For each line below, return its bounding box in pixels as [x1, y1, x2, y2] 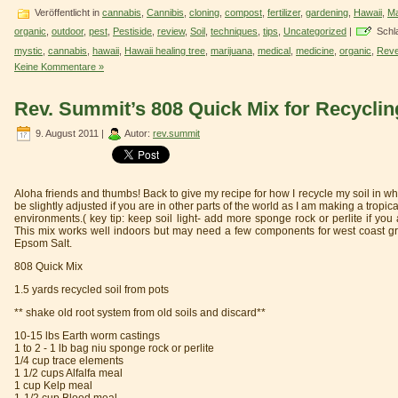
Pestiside [113, 25, 152, 36]
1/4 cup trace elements [14, 354, 123, 368]
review [157, 25, 185, 36]
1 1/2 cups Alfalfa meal [14, 367, 123, 380]
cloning [189, 6, 219, 18]
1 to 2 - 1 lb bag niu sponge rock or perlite [14, 342, 214, 355]
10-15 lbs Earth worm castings [14, 330, 160, 343]
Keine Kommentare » [14, 60, 104, 72]
